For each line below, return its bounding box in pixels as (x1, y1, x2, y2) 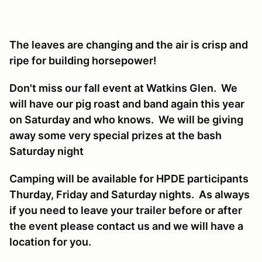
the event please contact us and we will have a (9, 219, 243, 232)
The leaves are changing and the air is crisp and (9, 38, 248, 51)
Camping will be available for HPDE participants (9, 172, 249, 185)
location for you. (9, 235, 91, 248)
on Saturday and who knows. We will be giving (9, 113, 243, 126)
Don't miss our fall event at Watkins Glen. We (9, 81, 237, 94)
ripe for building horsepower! (9, 54, 157, 67)
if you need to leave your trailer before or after (9, 204, 242, 216)
